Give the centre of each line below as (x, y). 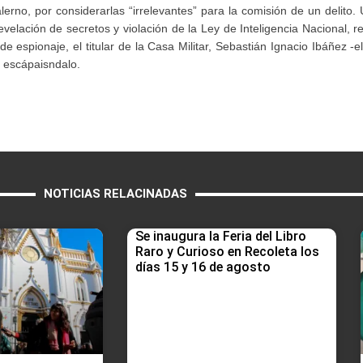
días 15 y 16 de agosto (203, 267)
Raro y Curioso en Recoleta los (227, 252)
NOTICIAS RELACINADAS (115, 194)
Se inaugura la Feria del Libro (221, 237)
